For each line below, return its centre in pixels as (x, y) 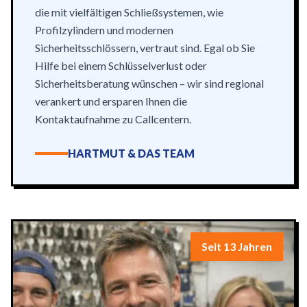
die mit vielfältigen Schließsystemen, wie (129, 12)
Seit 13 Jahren (237, 246)
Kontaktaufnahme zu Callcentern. (113, 119)
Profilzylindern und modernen (104, 30)
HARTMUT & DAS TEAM (131, 153)
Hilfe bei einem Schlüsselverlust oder (121, 65)
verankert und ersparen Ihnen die (111, 101)
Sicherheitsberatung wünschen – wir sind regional (149, 83)
